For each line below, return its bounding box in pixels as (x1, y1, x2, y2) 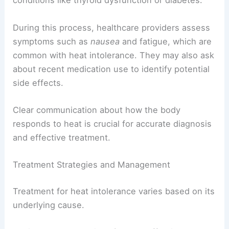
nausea (90, 36, 120, 47)
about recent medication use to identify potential (13, 63, 210, 74)
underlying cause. (13, 199, 85, 210)
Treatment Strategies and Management (13, 159, 171, 170)
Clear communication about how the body (13, 104, 181, 115)
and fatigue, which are (120, 36, 212, 47)
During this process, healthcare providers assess (13, 22, 211, 33)
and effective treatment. (13, 132, 111, 143)
